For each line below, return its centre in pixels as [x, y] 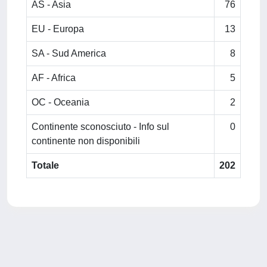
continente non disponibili [86, 141]
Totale [45, 165]
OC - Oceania [60, 102]
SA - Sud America [69, 53]
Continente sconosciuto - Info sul [100, 127]
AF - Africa [54, 78]
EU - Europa [58, 29]
